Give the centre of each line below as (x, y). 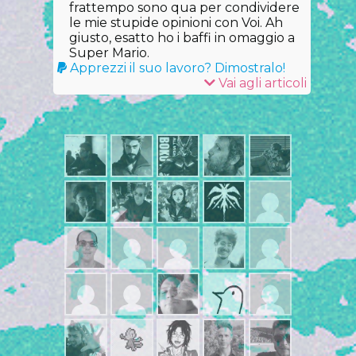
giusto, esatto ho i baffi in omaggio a (182, 38)
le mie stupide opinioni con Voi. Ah (176, 23)
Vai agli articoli (261, 83)
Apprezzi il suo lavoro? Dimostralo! (176, 68)
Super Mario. (110, 53)
